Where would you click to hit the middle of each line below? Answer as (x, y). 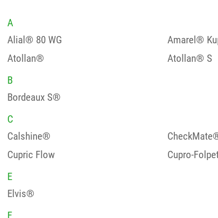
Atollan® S (190, 58)
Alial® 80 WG (35, 40)
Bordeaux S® (34, 97)
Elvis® (21, 194)
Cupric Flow (31, 155)
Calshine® (29, 136)
